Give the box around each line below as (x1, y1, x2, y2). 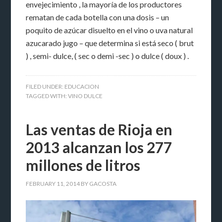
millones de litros (26, 156, 141, 174)
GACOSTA (89, 179, 117, 187)
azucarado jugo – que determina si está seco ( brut (26, 38, 194, 48)
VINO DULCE (68, 92, 103, 100)
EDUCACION (64, 82, 100, 90)
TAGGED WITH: (26, 92, 68, 100)
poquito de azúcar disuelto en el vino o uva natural (26, 25, 193, 35)
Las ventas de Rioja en (26, 120, 173, 138)
